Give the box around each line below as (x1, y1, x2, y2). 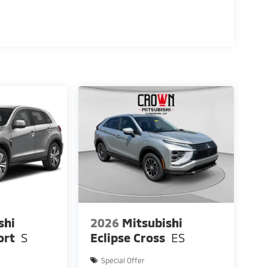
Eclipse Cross (90, 230, 165, 245)
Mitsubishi (121, 215, 182, 230)
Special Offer (100, 255, 145, 264)
